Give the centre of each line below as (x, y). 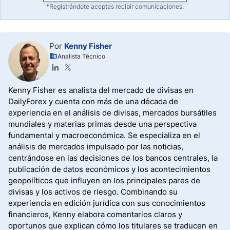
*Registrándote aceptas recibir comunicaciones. (115, 6)
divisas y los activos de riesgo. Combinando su (93, 192)
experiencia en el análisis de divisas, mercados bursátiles (112, 113)
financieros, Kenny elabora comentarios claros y (95, 214)
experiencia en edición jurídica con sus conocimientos (107, 203)
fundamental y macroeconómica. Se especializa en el (104, 135)
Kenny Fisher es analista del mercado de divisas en (101, 90)
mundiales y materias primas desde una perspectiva (102, 124)
